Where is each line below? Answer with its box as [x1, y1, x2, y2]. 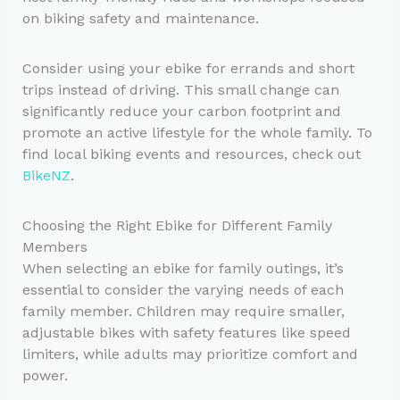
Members [21, 238, 87, 256]
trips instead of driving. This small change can [21, 81, 339, 99]
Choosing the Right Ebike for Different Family [21, 217, 332, 235]
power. [21, 367, 68, 385]
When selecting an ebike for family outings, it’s [21, 260, 344, 278]
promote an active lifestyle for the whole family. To [21, 124, 372, 142]
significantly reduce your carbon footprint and [21, 103, 341, 121]
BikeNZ [21, 167, 71, 185]
